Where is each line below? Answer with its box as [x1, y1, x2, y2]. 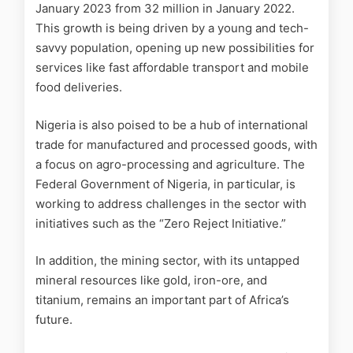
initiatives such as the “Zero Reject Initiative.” [35, 215, 286, 231]
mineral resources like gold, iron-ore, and [35, 273, 267, 288]
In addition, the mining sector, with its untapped [35, 253, 299, 269]
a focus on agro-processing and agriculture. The [35, 156, 305, 172]
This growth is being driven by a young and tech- [35, 20, 309, 36]
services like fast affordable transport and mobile [35, 60, 309, 76]
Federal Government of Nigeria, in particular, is [35, 176, 295, 191]
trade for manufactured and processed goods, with [35, 136, 318, 152]
